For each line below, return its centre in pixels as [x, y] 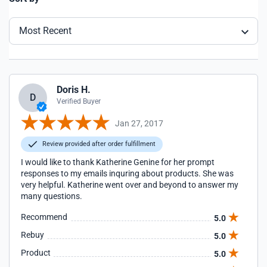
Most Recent [45, 31]
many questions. [52, 196]
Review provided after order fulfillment [98, 144]
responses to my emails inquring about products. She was [127, 173]
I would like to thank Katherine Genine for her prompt [118, 162]
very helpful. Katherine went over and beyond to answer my [130, 185]
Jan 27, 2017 [139, 123]
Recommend [44, 217]
